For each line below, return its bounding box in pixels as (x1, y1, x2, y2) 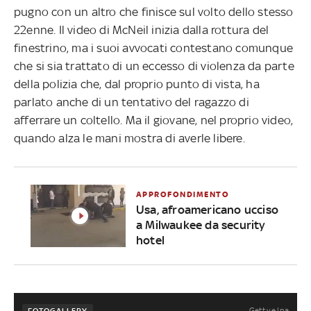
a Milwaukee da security (135, 217, 266, 232)
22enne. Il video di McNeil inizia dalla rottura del (14, 22, 269, 37)
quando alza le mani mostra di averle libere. (14, 131, 249, 145)
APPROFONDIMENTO (135, 189, 230, 199)
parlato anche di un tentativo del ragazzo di (14, 94, 249, 109)
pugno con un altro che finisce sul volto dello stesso (14, 4, 294, 19)
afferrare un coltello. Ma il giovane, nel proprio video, (14, 112, 294, 127)
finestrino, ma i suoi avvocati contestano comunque (14, 40, 294, 55)
